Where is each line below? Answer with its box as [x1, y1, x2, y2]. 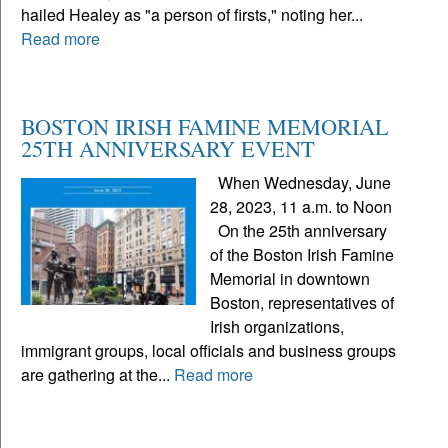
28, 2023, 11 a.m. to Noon [210, 195, 393, 219]
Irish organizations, [210, 315, 345, 339]
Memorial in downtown [210, 267, 371, 291]
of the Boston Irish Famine [210, 243, 395, 267]
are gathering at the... [21, 363, 174, 387]
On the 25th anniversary [210, 219, 388, 243]
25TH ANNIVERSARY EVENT [21, 133, 315, 164]
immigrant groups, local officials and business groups [21, 339, 396, 363]
